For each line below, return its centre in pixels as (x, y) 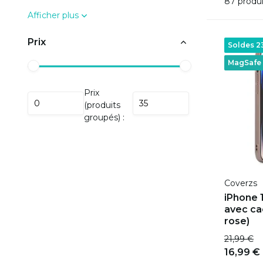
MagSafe (245, 63)
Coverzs (241, 183)
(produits (102, 105)
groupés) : (104, 117)
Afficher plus (53, 15)
